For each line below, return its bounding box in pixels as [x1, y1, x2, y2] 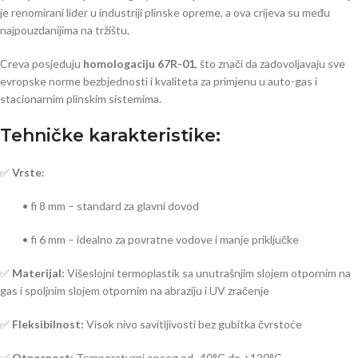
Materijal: [12, 266, 65, 280]
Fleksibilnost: [12, 317, 84, 332]
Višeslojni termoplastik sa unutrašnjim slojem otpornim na [65, 266, 351, 280]
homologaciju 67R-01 [83, 57, 195, 71]
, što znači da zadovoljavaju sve [195, 57, 345, 71]
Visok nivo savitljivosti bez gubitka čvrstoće [84, 317, 302, 332]
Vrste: [12, 165, 45, 180]
